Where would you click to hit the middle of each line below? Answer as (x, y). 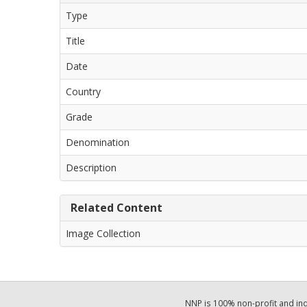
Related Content (116, 208)
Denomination (98, 142)
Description (91, 168)
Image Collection (103, 233)
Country (83, 91)
